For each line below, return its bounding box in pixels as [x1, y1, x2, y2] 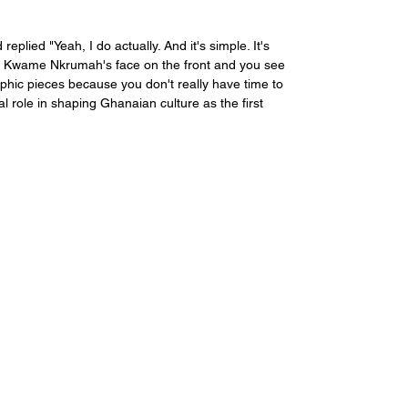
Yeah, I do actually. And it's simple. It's [54, 38, 273, 54]
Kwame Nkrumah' [4, 57, 106, 73]
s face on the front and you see [106, 57, 289, 73]
